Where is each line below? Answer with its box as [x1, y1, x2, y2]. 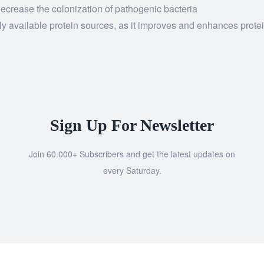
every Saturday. [103, 164, 161, 176]
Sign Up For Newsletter [50, 116, 214, 134]
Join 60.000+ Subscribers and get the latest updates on [29, 148, 235, 160]
